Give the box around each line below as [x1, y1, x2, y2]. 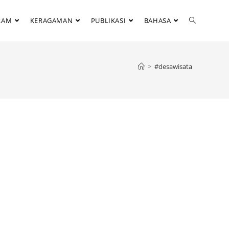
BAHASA [144, 16, 171, 25]
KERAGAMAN [30, 16, 73, 25]
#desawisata [154, 62, 192, 71]
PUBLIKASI [90, 16, 126, 25]
